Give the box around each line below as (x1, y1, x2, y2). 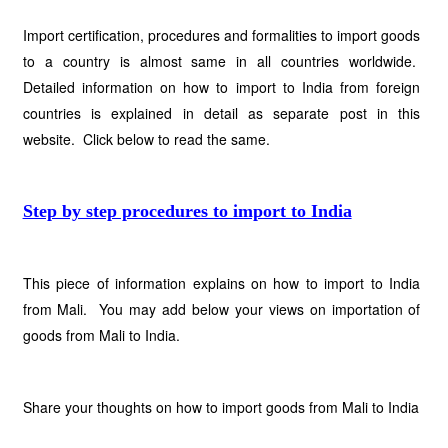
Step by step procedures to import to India (22, 201, 352, 221)
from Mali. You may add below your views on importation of (22, 299, 421, 319)
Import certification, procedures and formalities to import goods (22, 25, 421, 45)
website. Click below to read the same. (22, 129, 270, 149)
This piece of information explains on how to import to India (22, 273, 421, 293)
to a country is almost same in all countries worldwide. (22, 51, 421, 71)
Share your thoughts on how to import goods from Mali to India (22, 397, 419, 417)
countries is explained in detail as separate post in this (22, 103, 421, 123)
